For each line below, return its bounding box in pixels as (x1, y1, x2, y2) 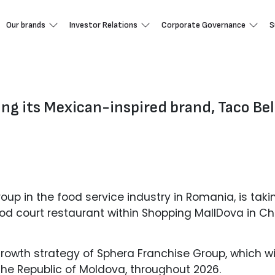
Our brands (6, 19, 45, 30)
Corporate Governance (161, 19, 246, 30)
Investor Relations (69, 19, 137, 30)
